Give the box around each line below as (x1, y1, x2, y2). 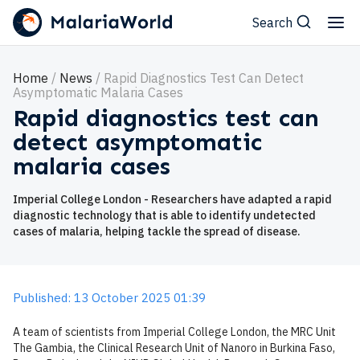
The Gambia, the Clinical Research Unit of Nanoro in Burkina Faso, (13, 341, 335, 355)
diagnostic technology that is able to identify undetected (13, 208, 316, 223)
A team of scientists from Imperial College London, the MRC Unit (13, 325, 336, 339)
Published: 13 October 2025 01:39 (13, 290, 206, 305)
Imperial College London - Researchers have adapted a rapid (13, 192, 332, 207)
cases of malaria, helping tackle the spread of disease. (13, 224, 301, 239)
